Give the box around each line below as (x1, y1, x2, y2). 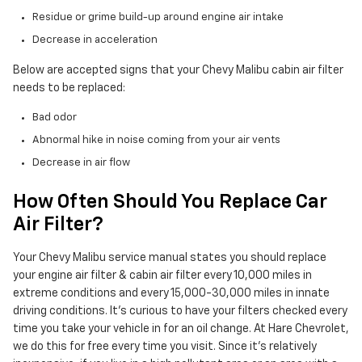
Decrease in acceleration (32, 35, 158, 46)
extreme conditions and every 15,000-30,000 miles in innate (13, 288, 330, 300)
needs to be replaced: (13, 82, 125, 95)
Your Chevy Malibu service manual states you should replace (13, 252, 326, 264)
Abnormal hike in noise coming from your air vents (32, 135, 280, 146)
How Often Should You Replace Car (13, 192, 327, 213)
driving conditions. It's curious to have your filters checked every (13, 305, 347, 318)
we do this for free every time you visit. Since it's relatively (13, 341, 317, 353)
